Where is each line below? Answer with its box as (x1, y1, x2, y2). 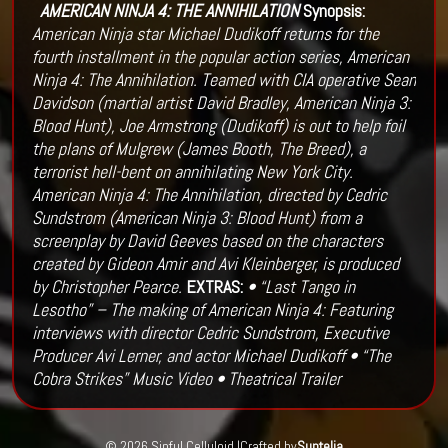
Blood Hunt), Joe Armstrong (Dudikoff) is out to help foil (31, 114, 405, 138)
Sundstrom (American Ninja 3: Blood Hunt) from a (31, 206, 362, 230)
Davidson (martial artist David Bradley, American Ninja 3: (31, 91, 411, 115)
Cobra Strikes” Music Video (31, 367, 212, 391)
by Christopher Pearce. (31, 275, 182, 299)
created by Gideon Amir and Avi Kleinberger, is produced (31, 252, 399, 276)
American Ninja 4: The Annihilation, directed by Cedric (31, 183, 387, 207)
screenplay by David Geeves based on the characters (31, 229, 383, 253)
